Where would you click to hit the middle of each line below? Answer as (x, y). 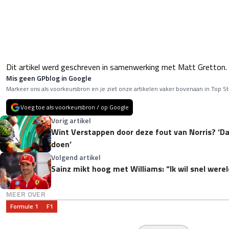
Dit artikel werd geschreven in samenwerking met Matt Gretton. (117, 67)
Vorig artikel (71, 120)
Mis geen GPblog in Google (49, 78)
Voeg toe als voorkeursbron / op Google (75, 107)
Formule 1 (24, 206)
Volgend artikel (76, 157)
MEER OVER (26, 194)
